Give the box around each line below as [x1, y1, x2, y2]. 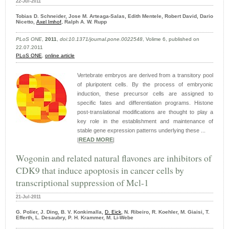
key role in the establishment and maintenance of [77, 118, 213, 125]
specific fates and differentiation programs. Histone [77, 100, 213, 106]
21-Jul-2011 [16, 194, 41, 200]
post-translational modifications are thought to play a [77, 109, 213, 116]
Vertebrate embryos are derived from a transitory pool [77, 72, 213, 79]
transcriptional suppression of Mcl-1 [16, 176, 149, 189]
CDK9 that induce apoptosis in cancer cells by [16, 164, 184, 177]
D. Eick [105, 209, 121, 215]
